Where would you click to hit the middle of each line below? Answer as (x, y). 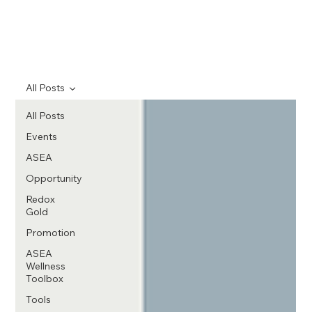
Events (42, 136)
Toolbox (45, 279)
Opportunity (54, 178)
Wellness (46, 266)
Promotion (51, 233)
